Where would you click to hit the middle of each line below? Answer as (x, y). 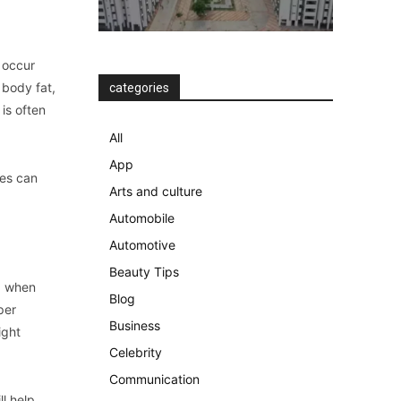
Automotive (142, 245)
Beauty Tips (144, 272)
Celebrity (136, 352)
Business (135, 325)
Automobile (142, 218)
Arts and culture (156, 191)
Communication (154, 379)
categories (139, 88)
